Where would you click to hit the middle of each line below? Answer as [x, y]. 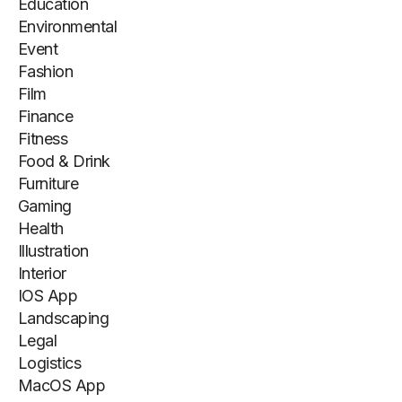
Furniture [48, 184]
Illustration [53, 251]
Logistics [50, 363]
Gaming [45, 206]
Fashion [46, 71]
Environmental [67, 26]
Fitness [43, 139]
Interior [42, 273]
